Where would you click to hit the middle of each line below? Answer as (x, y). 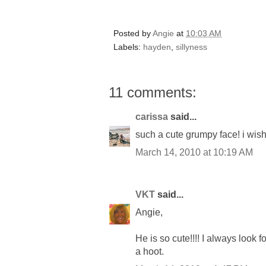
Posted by (133, 33)
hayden (157, 47)
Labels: (128, 47)
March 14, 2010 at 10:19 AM (194, 152)
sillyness (191, 47)
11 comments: (153, 92)
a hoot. (150, 251)
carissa (152, 116)
